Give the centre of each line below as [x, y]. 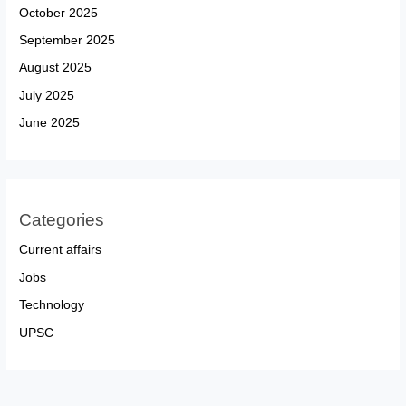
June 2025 [50, 123]
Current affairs [61, 250]
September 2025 [68, 41]
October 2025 [59, 13]
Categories [62, 220]
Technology [52, 305]
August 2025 [56, 68]
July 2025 [47, 95]
